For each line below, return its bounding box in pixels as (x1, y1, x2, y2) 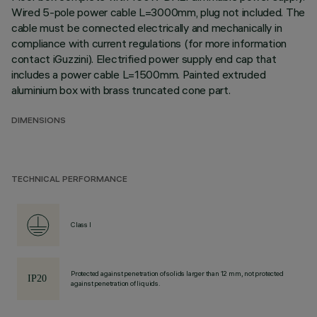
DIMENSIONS (11, 117, 66, 126)
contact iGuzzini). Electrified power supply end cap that (11, 52, 277, 66)
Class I (71, 220, 91, 229)
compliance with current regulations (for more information (11, 36, 287, 50)
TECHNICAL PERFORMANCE (11, 175, 127, 185)
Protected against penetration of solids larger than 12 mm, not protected (71, 269, 284, 278)
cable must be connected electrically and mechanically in (11, 21, 282, 35)
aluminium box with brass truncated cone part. (11, 83, 231, 97)
